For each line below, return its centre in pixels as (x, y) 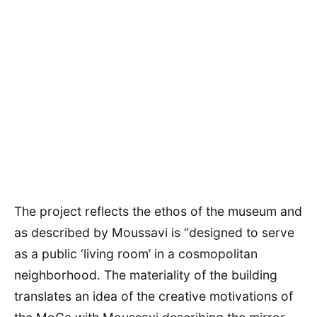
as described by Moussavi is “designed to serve (154, 232)
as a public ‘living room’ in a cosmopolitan (136, 254)
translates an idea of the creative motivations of (154, 296)
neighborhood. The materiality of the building (146, 275)
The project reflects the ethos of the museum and (158, 211)
